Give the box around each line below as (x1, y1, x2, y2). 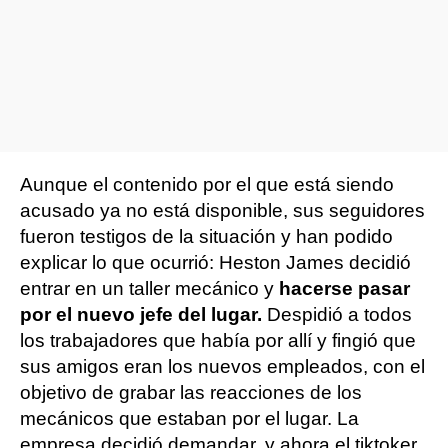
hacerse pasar (279, 278, 410, 299)
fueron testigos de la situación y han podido (20, 226, 393, 247)
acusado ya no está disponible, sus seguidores (20, 200, 425, 221)
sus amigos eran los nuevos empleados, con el (20, 356, 425, 377)
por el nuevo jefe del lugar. (20, 304, 262, 325)
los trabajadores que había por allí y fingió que (20, 330, 416, 351)
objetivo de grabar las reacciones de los (20, 382, 362, 403)
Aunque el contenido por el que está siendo (20, 174, 394, 195)
